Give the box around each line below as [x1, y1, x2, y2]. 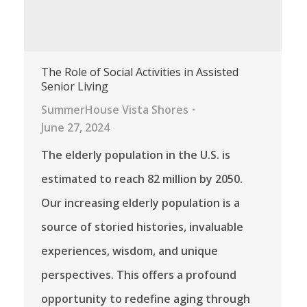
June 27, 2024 [41, 120, 110, 136]
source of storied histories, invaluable [41, 219, 243, 235]
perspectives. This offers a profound [41, 267, 236, 283]
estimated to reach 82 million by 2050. [41, 171, 243, 187]
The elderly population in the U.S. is [41, 147, 230, 163]
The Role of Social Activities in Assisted [41, 64, 238, 80]
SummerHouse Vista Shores [41, 102, 188, 118]
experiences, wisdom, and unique [41, 243, 218, 259]
